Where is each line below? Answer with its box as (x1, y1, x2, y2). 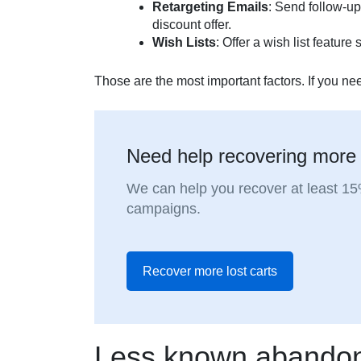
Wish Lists (152, 35, 216, 49)
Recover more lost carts (143, 264, 278, 279)
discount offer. (152, 18, 231, 31)
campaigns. (127, 201, 201, 218)
